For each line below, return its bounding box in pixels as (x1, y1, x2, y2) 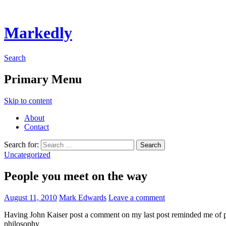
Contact (24, 122, 49, 131)
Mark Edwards (59, 193, 106, 202)
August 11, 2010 (4, 193, 57, 202)
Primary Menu (4, 72, 82, 86)
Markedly (4, 24, 72, 42)
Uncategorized (4, 150, 50, 159)
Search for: (4, 140, 39, 149)
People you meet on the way (4, 169, 147, 183)
